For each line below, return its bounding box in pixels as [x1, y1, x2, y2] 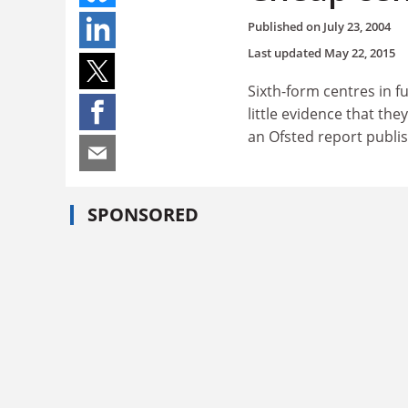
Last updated [248, 44, 324, 61]
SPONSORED [87, 202, 199, 227]
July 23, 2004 [323, 17, 391, 35]
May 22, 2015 [324, 44, 395, 61]
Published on [248, 17, 323, 35]
